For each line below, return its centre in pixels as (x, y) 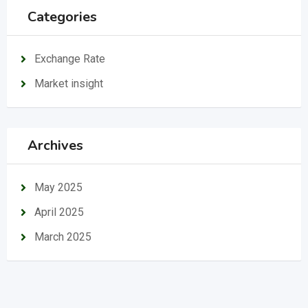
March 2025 (63, 237)
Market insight (69, 84)
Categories (62, 17)
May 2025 (58, 187)
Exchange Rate (70, 59)
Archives (55, 145)
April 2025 (59, 212)
